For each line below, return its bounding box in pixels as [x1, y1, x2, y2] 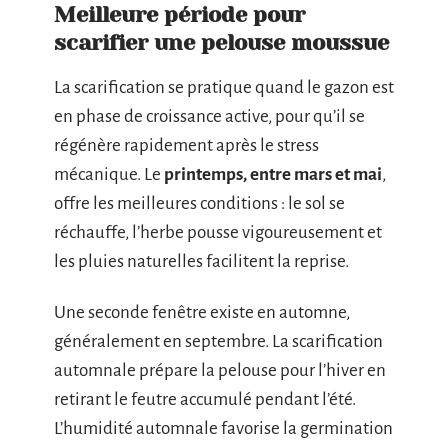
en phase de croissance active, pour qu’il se [54, 106, 365, 126]
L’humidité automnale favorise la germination [54, 419, 393, 439]
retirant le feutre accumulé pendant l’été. [54, 390, 356, 410]
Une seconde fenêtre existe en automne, [54, 303, 350, 323]
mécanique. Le [54, 164, 164, 184]
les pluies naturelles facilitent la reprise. [54, 251, 349, 271]
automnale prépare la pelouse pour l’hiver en [54, 361, 386, 381]
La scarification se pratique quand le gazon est [54, 77, 394, 97]
